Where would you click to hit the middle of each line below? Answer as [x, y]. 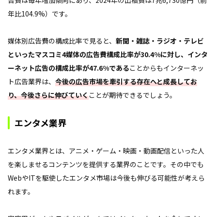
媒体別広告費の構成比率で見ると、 [62, 40]
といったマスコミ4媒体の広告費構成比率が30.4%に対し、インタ [108, 54]
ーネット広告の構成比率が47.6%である [69, 68]
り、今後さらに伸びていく [48, 95]
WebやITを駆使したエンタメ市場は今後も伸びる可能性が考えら [106, 178]
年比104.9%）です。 [40, 13]
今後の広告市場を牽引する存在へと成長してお [126, 81]
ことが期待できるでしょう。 [132, 95]
